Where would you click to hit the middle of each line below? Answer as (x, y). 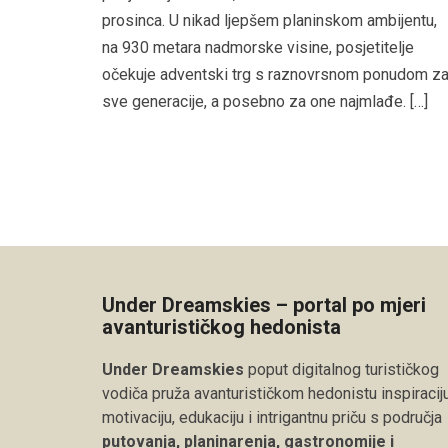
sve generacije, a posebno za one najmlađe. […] (265, 102)
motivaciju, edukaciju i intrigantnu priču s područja (272, 417)
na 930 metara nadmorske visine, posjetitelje (258, 48)
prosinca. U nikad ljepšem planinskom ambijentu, (269, 21)
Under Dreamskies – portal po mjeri (264, 304)
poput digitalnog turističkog (341, 369)
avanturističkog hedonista (221, 326)
